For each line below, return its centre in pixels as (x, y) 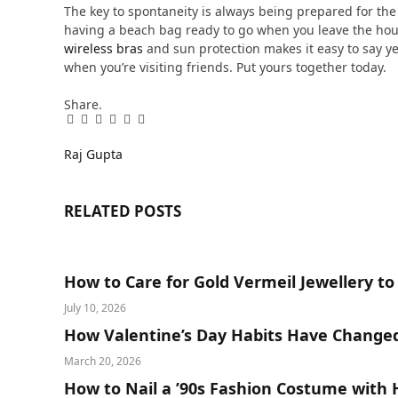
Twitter (101, 124)
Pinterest (119, 124)
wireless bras (103, 49)
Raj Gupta (93, 155)
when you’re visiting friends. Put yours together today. (225, 68)
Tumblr (145, 124)
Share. (83, 105)
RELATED (99, 211)
